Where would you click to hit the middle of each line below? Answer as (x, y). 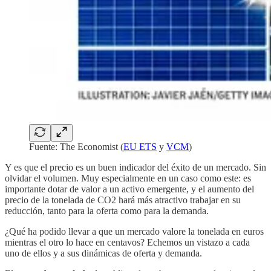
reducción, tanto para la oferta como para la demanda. (107, 211)
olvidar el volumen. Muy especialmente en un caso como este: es (128, 178)
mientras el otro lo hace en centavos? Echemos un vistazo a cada (127, 243)
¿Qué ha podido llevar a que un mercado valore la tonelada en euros (134, 232)
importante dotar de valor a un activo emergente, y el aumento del (129, 189)
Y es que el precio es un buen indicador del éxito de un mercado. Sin (135, 168)
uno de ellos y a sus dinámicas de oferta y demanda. (103, 253)
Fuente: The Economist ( (76, 147)
